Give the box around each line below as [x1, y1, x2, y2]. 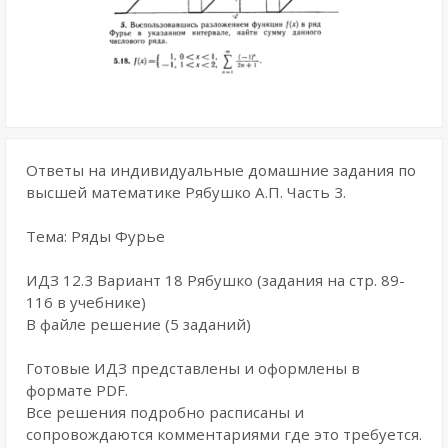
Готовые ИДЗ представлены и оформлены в [26, 358, 360, 378]
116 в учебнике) [26, 292, 146, 312]
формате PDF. [26, 380, 128, 400]
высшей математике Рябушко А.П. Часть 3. [26, 182, 346, 202]
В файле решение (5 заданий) [26, 314, 251, 334]
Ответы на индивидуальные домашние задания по [26, 160, 416, 180]
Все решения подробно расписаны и [26, 402, 304, 422]
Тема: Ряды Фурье [26, 226, 165, 246]
